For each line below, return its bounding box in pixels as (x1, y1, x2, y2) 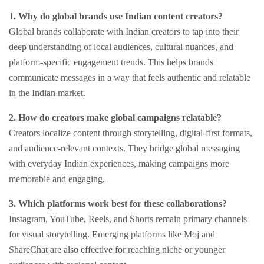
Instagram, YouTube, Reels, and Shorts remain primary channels (9, 214, 247, 225)
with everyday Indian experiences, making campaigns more (9, 159, 229, 169)
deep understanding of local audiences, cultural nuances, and (9, 42, 233, 52)
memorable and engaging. (9, 174, 105, 184)
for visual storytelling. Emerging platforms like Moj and (9, 229, 215, 240)
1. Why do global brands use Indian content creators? (9, 11, 223, 22)
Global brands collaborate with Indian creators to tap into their (9, 27, 239, 37)
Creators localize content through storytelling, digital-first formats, (9, 128, 252, 138)
